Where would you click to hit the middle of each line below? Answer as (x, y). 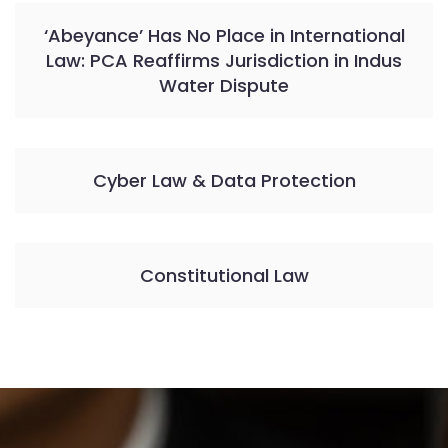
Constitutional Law (224, 275)
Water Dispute (224, 85)
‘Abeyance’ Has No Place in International (224, 35)
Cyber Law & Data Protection (224, 180)
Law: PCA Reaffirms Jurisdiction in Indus (224, 60)
